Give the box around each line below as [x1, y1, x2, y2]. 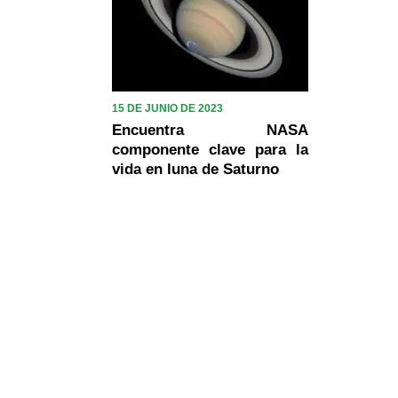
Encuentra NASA [112, 121, 309, 139]
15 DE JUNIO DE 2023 [112, 101, 223, 115]
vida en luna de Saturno [112, 160, 279, 178]
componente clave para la [112, 140, 309, 158]
